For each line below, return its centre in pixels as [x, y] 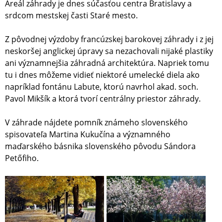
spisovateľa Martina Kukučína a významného [88, 135]
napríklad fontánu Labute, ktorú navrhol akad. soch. [102, 87]
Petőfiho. [22, 158]
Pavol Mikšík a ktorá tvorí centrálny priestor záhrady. [103, 99]
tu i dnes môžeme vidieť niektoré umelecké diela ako [102, 75]
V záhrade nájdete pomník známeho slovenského [96, 123]
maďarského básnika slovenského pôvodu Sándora [100, 146]
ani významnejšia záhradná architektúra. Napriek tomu [107, 63]
